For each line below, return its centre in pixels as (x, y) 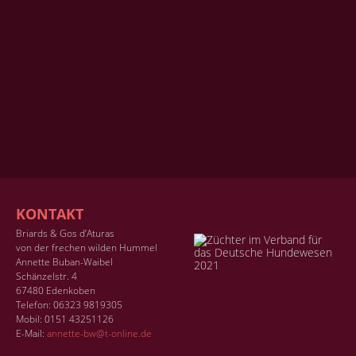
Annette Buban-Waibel (64, 261)
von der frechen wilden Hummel (87, 247)
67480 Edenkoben (56, 290)
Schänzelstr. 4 (46, 276)
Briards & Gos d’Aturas (65, 233)
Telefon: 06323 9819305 (69, 304)
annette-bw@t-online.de (99, 333)
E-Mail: (31, 333)
